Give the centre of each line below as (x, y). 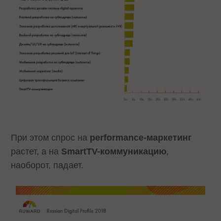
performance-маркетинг (141, 137)
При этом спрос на (51, 137)
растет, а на (36, 151)
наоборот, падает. (47, 165)
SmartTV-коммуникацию (114, 151)
